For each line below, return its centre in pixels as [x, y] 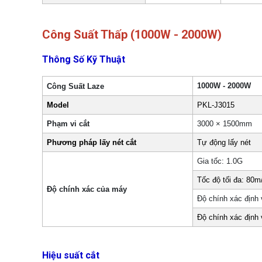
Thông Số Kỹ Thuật [84, 59]
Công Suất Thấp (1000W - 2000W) [133, 34]
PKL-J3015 [216, 105]
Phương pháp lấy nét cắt [92, 142]
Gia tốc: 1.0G [220, 161]
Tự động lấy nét [224, 142]
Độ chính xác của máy [87, 189]
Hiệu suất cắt [71, 255]
